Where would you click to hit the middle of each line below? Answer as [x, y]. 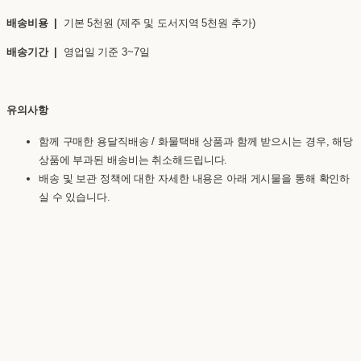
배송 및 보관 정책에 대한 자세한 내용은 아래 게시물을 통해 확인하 [195, 178]
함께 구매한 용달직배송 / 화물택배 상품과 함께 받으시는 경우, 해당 [196, 141]
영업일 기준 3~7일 [104, 52]
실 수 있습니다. [75, 197]
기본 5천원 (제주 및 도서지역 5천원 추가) [156, 23]
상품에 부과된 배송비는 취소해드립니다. [133, 160]
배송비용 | [32, 23]
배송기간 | [32, 52]
